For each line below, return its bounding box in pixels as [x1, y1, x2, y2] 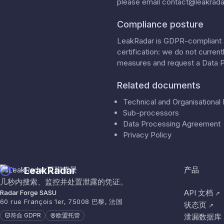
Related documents [117, 79, 200, 90]
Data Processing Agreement [123, 118, 220, 128]
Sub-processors [123, 107, 179, 117]
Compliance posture [117, 18, 203, 29]
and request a [151, 57, 202, 67]
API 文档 [183, 187, 213, 197]
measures [117, 57, 151, 67]
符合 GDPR [10, 211, 41, 219]
